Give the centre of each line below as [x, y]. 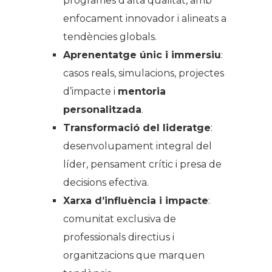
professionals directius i [119, 237]
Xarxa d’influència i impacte [136, 200]
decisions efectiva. [106, 182]
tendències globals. [110, 36]
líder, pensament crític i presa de [142, 164]
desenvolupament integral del [138, 146]
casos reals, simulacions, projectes [144, 73]
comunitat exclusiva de [120, 219]
